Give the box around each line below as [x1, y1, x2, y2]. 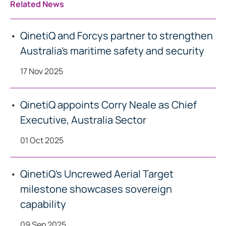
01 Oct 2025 [20, 135, 64, 146]
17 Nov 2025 [20, 66, 63, 77]
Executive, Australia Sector [20, 113, 146, 127]
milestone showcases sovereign [20, 182, 172, 196]
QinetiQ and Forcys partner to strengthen [20, 29, 213, 42]
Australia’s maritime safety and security [20, 44, 204, 58]
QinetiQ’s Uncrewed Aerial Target [20, 167, 174, 181]
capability [20, 197, 66, 211]
